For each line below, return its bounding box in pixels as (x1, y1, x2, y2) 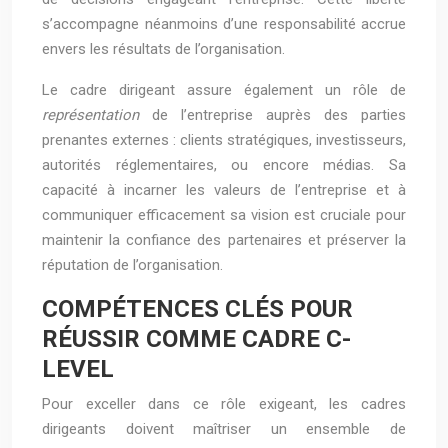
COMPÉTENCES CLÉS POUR (42, 295, 353, 323)
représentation (42, 106, 152, 124)
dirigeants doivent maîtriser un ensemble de (42, 420, 406, 438)
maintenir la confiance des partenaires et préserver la (42, 231, 406, 249)
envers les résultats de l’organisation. (42, 40, 285, 58)
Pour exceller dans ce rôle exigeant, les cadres (42, 395, 406, 413)
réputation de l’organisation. (42, 256, 223, 274)
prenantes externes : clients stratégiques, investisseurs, (42, 131, 406, 149)
